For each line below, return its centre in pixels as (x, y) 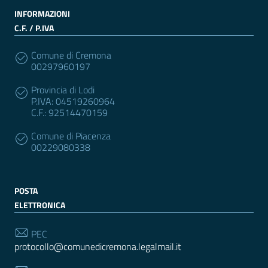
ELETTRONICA (40, 205)
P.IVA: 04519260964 (73, 101)
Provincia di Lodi (63, 90)
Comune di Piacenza (71, 136)
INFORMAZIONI (42, 14)
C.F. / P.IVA (34, 28)
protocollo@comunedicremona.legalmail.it (98, 247)
